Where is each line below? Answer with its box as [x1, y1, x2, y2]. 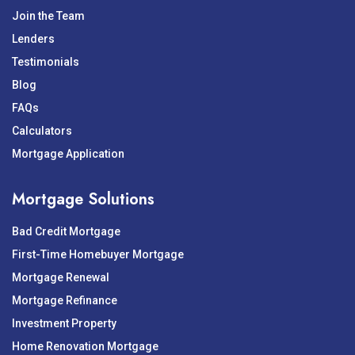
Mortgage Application [12, 147, 124, 160]
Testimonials [12, 55, 79, 68]
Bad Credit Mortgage [12, 225, 120, 238]
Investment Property [12, 317, 116, 330]
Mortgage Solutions [12, 188, 155, 211]
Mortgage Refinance [12, 294, 117, 307]
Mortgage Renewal [12, 271, 109, 284]
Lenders [12, 32, 55, 45]
